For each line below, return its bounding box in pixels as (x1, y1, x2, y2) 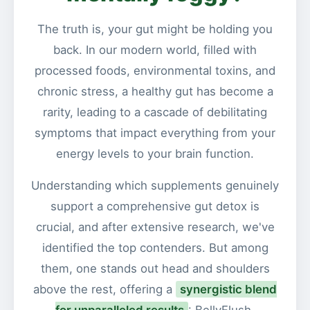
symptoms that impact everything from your (35, 126, 275, 140)
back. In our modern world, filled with (53, 43, 257, 57)
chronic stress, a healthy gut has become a (37, 84, 273, 98)
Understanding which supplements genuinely (31, 179, 279, 192)
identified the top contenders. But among (42, 241, 268, 255)
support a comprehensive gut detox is (51, 199, 259, 213)
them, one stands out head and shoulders (40, 262, 270, 275)
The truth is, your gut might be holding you (37, 22, 273, 36)
